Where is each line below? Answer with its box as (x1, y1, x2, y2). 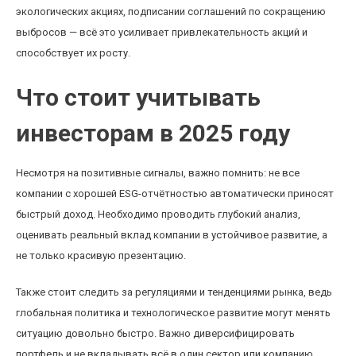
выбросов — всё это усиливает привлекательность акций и (16, 26, 308, 38)
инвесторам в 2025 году (16, 119, 290, 147)
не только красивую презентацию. (16, 250, 186, 261)
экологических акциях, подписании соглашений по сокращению (16, 6, 326, 17)
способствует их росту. (16, 47, 130, 59)
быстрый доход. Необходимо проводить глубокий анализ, (16, 208, 300, 220)
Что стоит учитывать (16, 83, 261, 111)
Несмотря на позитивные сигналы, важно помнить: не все (16, 167, 300, 179)
